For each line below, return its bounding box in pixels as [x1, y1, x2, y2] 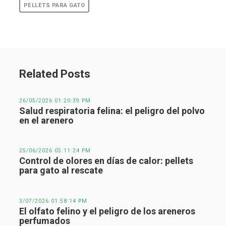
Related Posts [19, 67, 90, 80]
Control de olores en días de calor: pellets [19, 155, 193, 166]
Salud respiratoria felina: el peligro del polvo [19, 105, 205, 116]
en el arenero [19, 115, 74, 126]
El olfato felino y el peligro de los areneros [19, 205, 195, 216]
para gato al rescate [19, 165, 103, 176]
